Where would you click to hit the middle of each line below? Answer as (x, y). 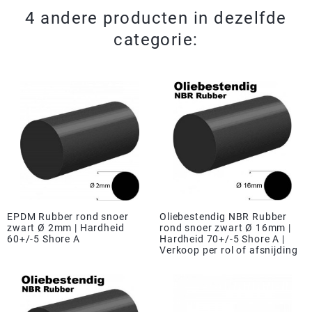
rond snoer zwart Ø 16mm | (225, 227)
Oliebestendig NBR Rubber (223, 216)
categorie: (156, 40)
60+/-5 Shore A (44, 239)
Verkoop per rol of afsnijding (228, 250)
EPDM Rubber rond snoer (68, 216)
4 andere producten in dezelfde (156, 18)
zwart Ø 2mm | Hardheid (66, 227)
